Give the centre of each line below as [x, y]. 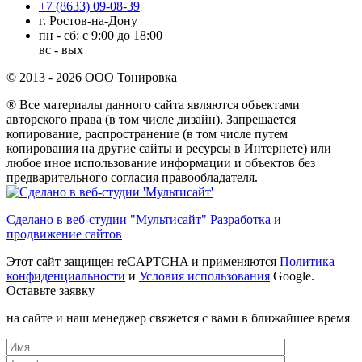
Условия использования [204, 276]
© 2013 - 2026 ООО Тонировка [92, 77]
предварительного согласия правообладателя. [132, 177]
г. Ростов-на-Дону [88, 20]
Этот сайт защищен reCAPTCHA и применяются [143, 261]
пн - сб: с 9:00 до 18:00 [101, 35]
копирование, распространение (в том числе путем [147, 133]
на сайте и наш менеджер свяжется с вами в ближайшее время [178, 318]
